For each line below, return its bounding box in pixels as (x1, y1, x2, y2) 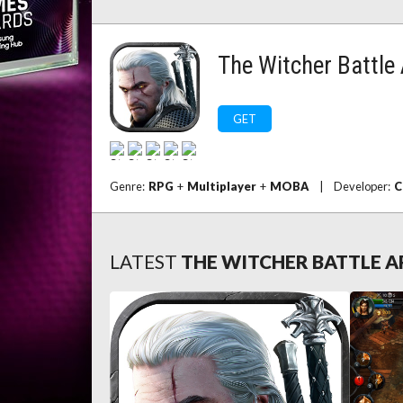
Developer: (334, 179, 394, 193)
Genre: (110, 179, 148, 193)
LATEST (110, 250, 177, 273)
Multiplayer (187, 179, 256, 193)
